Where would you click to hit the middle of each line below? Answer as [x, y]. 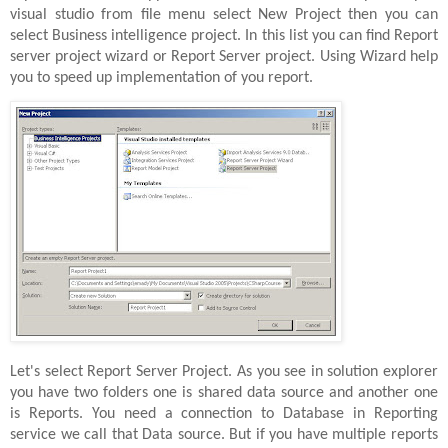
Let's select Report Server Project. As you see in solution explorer [224, 372]
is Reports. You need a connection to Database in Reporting [224, 414]
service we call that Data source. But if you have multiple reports [224, 435]
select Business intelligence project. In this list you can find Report [224, 35]
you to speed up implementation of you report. [161, 77]
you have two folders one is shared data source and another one [224, 393]
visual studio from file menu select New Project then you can [224, 14]
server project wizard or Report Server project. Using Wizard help [224, 56]
